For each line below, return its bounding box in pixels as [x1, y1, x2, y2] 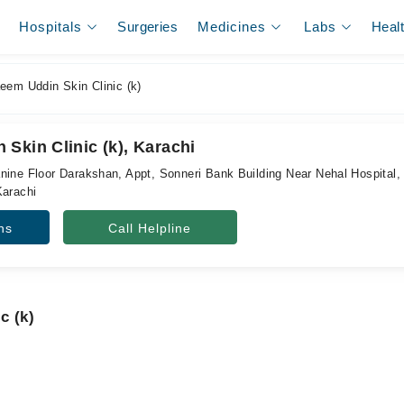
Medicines [197, 19, 267, 34]
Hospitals [19, 19, 83, 34]
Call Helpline [108, 221, 192, 235]
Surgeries [117, 19, 178, 34]
